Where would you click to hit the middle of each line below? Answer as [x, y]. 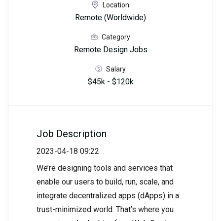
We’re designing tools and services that [105, 168]
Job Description [72, 134]
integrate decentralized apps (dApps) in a [108, 196]
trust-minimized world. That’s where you [105, 210]
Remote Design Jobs [110, 50]
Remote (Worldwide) [110, 18]
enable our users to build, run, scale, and [105, 182]
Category [116, 37]
